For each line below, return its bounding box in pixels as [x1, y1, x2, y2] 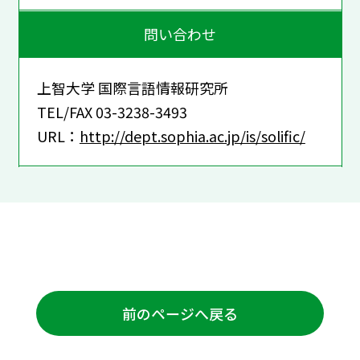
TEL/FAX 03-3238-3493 [36, 100, 187, 122]
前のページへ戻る [121, 302, 238, 324]
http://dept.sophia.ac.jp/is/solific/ [79, 125, 305, 146]
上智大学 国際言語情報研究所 [36, 76, 228, 98]
